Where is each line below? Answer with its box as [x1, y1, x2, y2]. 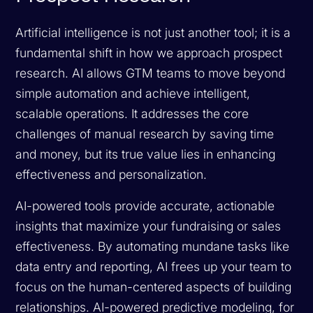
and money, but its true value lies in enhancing [15, 146, 276, 161]
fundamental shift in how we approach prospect [15, 45, 283, 60]
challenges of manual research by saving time [15, 126, 275, 141]
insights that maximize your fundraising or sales [15, 218, 282, 233]
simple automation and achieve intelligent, [15, 85, 251, 101]
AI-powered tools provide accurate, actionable [15, 198, 275, 213]
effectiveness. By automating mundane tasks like [15, 238, 290, 254]
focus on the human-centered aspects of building [15, 279, 292, 294]
